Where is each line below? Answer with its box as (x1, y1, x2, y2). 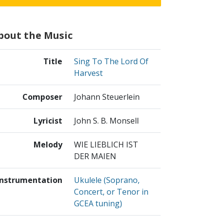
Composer (22, 91, 62, 103)
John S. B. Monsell (74, 115, 139, 127)
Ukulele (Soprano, (74, 175, 140, 186)
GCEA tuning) (74, 198, 122, 209)
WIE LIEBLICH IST (74, 139, 138, 150)
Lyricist (34, 115, 62, 127)
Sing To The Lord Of (74, 56, 148, 67)
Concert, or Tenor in (74, 186, 148, 198)
